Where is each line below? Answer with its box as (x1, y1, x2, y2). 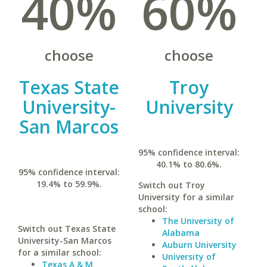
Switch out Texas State (18, 223, 116, 234)
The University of (162, 215, 234, 226)
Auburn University (162, 239, 237, 250)
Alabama (162, 227, 200, 238)
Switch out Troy (138, 179, 205, 191)
